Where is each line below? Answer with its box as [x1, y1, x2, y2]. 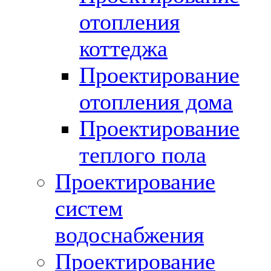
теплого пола [79, 142, 206, 168]
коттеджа [79, 36, 168, 61]
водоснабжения [55, 222, 204, 247]
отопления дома [79, 89, 233, 114]
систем [55, 195, 123, 221]
